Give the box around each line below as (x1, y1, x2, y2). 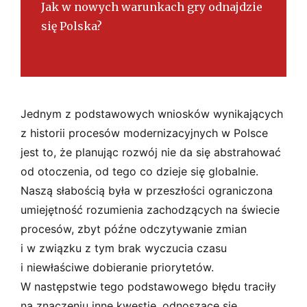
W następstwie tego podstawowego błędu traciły (21, 279, 276, 293)
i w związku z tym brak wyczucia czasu (21, 241, 227, 255)
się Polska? (41, 19, 102, 33)
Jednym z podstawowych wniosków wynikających (21, 106, 283, 121)
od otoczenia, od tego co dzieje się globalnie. (21, 164, 258, 178)
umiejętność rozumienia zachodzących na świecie (21, 202, 280, 217)
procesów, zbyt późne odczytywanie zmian (21, 221, 247, 236)
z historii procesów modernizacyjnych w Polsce (21, 125, 268, 140)
